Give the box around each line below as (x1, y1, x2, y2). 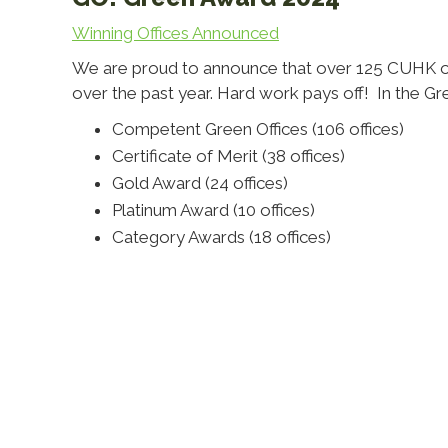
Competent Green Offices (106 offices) (111, 119, 404, 139)
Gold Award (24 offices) (111, 173, 288, 193)
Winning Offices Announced (71, 23, 279, 43)
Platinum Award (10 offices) (111, 200, 315, 220)
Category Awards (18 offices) (111, 227, 331, 247)
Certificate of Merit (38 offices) (111, 146, 345, 166)
